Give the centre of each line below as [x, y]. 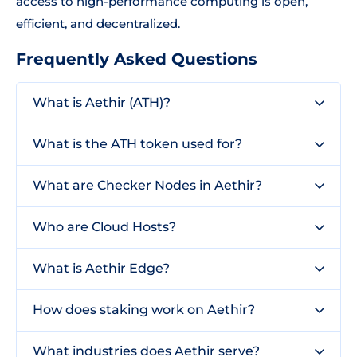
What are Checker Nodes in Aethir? [147, 185]
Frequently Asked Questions [137, 59]
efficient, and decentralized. [98, 24]
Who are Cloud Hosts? [104, 227]
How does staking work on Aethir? [144, 310]
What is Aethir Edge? [101, 268]
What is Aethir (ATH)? [102, 102]
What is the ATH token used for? [137, 144]
